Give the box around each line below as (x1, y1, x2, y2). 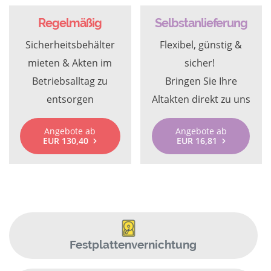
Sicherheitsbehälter (25, 38, 115, 51)
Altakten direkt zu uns (151, 93, 250, 106)
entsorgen (46, 93, 94, 106)
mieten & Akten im (28, 56, 113, 70)
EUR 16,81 (176, 135, 217, 146)
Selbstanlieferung (154, 16, 247, 30)
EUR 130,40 (43, 135, 89, 146)
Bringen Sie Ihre (165, 74, 237, 88)
